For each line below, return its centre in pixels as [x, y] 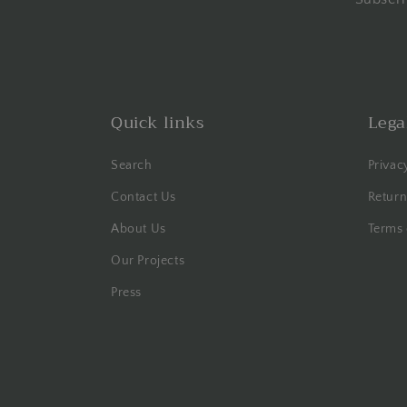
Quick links [158, 123]
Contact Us [144, 198]
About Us [139, 229]
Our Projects [148, 261]
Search [132, 166]
